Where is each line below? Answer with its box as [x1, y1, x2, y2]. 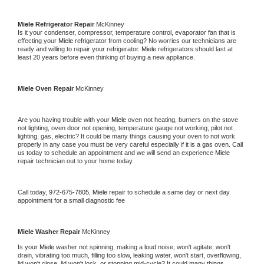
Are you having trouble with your [18, 115, 111, 123]
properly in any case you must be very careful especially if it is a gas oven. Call [18, 140, 243, 148]
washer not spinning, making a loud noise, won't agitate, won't [56, 243, 230, 250]
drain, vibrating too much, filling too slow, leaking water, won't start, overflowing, [18, 251, 241, 259]
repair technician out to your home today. [18, 157, 134, 164]
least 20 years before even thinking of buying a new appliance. [18, 53, 197, 61]
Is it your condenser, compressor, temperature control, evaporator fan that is [18, 28, 236, 36]
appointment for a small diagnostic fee [18, 196, 125, 204]
